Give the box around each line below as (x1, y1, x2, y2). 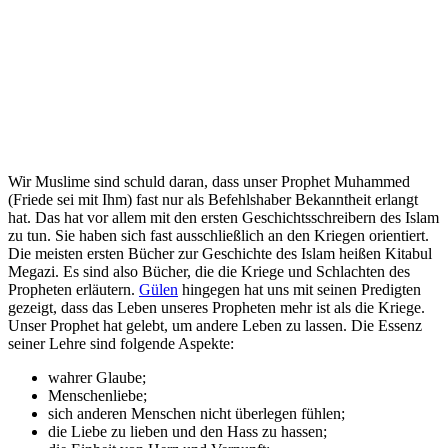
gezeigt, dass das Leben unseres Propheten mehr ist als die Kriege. (8, 298, 425, 316)
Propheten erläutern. (8, 280, 139, 298)
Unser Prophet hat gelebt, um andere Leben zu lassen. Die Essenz (8, 316, 422, 334)
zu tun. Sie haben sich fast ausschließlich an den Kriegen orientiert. (8, 226, 429, 244)
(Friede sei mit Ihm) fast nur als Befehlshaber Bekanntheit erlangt (8, 190, 418, 208)
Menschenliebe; (48, 386, 147, 404)
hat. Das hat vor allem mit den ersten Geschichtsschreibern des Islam (8, 208, 439, 226)
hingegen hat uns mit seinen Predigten (178, 280, 421, 298)
